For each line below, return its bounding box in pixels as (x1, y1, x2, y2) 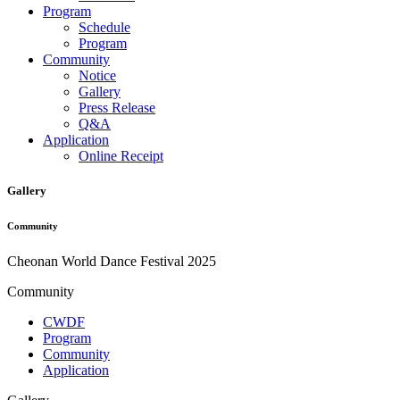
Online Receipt (79, 148, 163, 163)
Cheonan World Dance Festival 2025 (7, 254, 216, 270)
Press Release (79, 100, 155, 115)
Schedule (79, 20, 130, 35)
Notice (79, 68, 116, 83)
